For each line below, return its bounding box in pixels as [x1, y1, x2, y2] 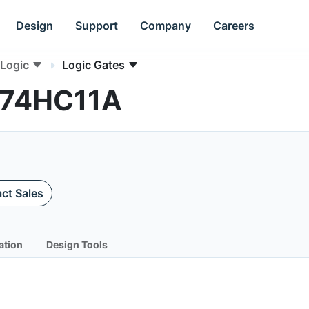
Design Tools [46, 239, 108, 250]
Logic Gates [62, 58, 125, 72]
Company [140, 18, 192, 32]
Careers [213, 18, 255, 32]
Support [75, 18, 119, 32]
